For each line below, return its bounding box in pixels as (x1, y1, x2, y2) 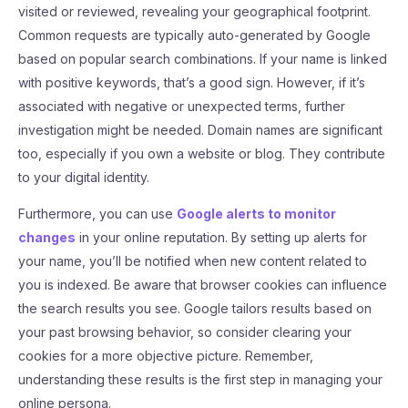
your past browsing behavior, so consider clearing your (18, 324, 352, 340)
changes (18, 229, 76, 245)
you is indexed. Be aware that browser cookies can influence (18, 277, 387, 292)
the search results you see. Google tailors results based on (18, 301, 372, 316)
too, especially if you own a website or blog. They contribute (18, 146, 385, 161)
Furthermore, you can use (18, 206, 177, 221)
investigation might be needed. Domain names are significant (18, 122, 382, 138)
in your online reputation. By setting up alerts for (76, 229, 367, 245)
